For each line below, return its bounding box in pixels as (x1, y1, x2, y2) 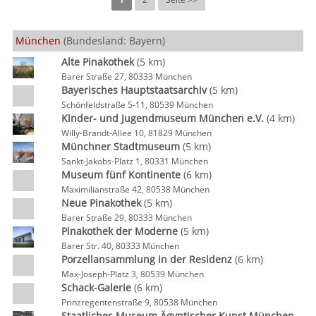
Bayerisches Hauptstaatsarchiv (61, 83, 207, 97)
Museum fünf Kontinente (61, 168, 181, 181)
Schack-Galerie (61, 281, 131, 294)
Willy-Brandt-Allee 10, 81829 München (61, 127, 212, 138)
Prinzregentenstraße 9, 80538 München (61, 296, 217, 308)
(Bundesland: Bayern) (61, 34, 165, 47)
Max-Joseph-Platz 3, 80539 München (61, 268, 204, 279)
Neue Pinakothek (61, 196, 141, 209)
